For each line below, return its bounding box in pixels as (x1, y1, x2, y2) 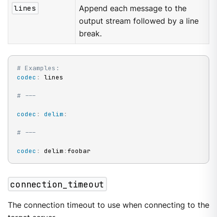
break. (79, 29, 102, 38)
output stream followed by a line (79, 16, 199, 26)
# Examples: (16, 64, 60, 73)
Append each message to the (79, 3, 187, 13)
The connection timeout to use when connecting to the (7, 201, 209, 210)
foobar (67, 147, 91, 155)
